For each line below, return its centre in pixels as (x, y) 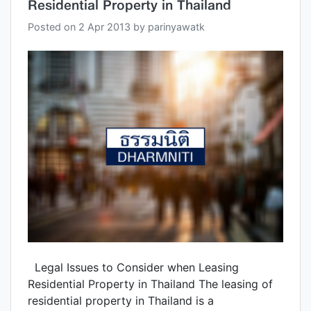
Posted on (53, 27)
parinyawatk (176, 27)
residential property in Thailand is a (121, 301)
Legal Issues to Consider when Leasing (133, 268)
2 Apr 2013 (104, 27)
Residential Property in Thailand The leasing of (150, 284)
